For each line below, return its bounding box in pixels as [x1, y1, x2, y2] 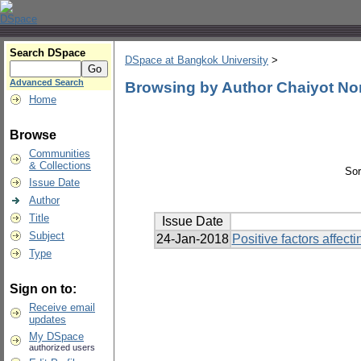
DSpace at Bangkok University [125, 54, 268, 67]
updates [29, 313, 66, 326]
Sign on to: [10, 282, 77, 296]
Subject [29, 230, 64, 242]
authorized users [29, 342, 95, 352]
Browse [10, 128, 56, 142]
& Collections [29, 160, 91, 172]
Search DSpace [10, 47, 85, 59]
